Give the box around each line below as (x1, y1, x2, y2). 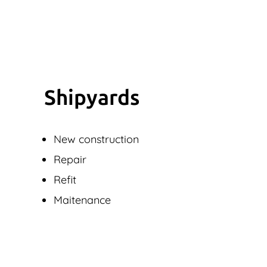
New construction (54, 132, 139, 147)
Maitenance (54, 193, 111, 207)
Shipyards (44, 85, 140, 111)
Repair (54, 153, 86, 167)
